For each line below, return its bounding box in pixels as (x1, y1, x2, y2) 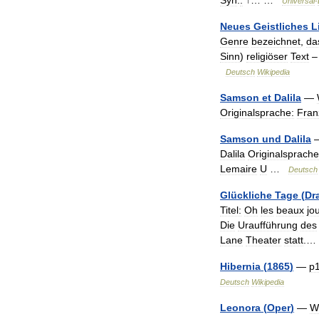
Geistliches (253, 21, 308, 32)
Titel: (220, 204, 241, 216)
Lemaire (220, 163, 257, 174)
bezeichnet (251, 36, 300, 47)
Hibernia (220, 261, 261, 272)
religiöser (246, 51, 288, 62)
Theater (246, 234, 281, 246)
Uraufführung (238, 219, 298, 231)
